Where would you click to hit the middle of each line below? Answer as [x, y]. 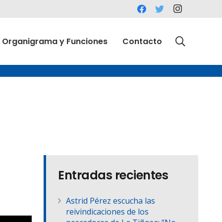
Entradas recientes [113, 175]
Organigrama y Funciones [55, 41]
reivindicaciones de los [107, 212]
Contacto [142, 41]
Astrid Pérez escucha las [111, 201]
